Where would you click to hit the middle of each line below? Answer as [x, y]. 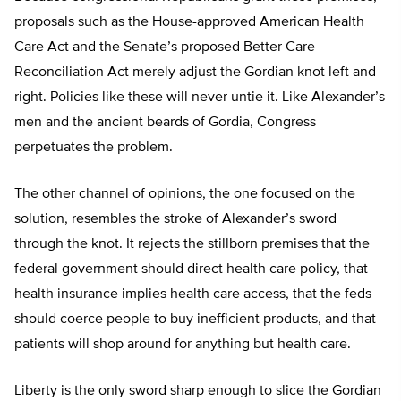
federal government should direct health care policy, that [191, 270]
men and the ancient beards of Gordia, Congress [165, 123]
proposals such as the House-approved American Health [189, 23]
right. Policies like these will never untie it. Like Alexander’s [200, 98]
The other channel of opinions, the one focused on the [185, 195]
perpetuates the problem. [94, 148]
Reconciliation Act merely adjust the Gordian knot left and [195, 73]
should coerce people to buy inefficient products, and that [195, 320]
